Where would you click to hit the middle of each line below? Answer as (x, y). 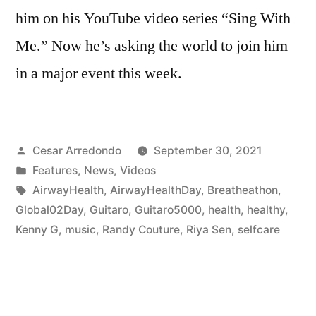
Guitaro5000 (168, 209)
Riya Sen (209, 229)
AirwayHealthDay (155, 190)
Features (55, 170)
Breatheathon (242, 190)
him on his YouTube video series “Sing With (153, 18)
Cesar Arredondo (77, 150)
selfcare (259, 229)
